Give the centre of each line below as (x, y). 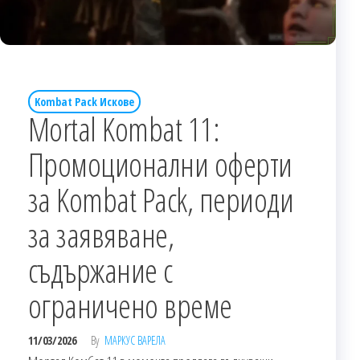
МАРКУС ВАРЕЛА (135, 341)
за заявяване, (101, 235)
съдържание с (100, 271)
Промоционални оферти (160, 165)
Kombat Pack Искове (84, 102)
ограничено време (130, 306)
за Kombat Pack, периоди (161, 200)
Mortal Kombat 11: (124, 129)
